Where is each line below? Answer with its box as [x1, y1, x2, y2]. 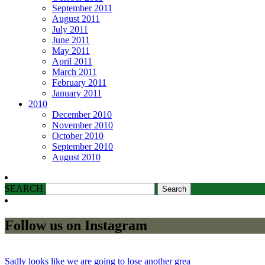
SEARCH [5, 183, 46, 193]
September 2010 [52, 141, 113, 151]
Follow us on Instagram [5, 217, 147, 233]
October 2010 [52, 130, 104, 141]
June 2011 [52, 34, 90, 45]
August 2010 [52, 151, 101, 162]
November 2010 [52, 119, 113, 130]
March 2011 [52, 66, 97, 77]
